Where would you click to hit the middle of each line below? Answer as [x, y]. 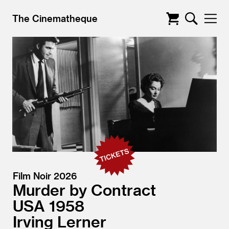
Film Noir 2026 [45, 176]
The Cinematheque [55, 18]
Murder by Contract [84, 190]
